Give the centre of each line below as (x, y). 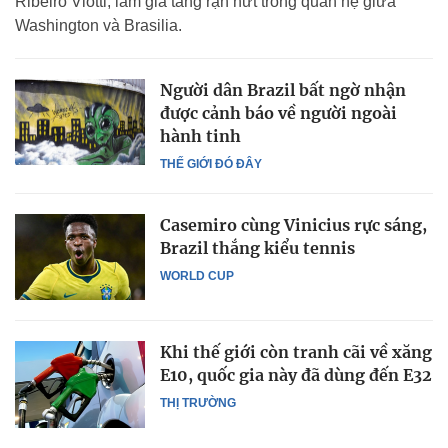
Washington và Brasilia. (98, 25)
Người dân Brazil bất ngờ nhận (283, 89)
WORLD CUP (197, 275)
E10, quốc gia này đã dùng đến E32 (296, 375)
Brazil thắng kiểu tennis (257, 247)
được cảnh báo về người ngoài (278, 112)
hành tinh (200, 135)
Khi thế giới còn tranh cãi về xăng (296, 352)
